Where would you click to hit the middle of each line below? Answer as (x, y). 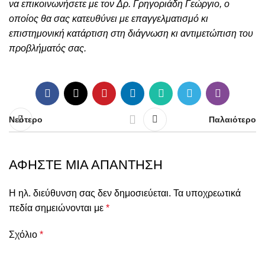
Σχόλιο (24, 235)
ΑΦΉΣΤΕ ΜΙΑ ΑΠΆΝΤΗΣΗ (86, 165)
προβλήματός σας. (48, 49)
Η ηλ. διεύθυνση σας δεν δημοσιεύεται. (90, 193)
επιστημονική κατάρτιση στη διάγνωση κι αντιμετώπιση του (131, 34)
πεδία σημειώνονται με (57, 208)
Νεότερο (26, 119)
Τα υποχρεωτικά (207, 193)
